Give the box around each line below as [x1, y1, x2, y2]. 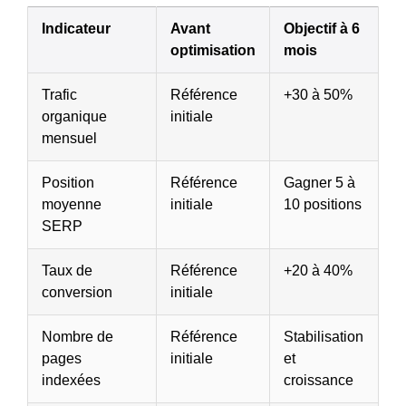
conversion [42, 284, 112, 300]
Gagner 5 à [284, 174, 355, 190]
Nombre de [42, 328, 113, 344]
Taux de [42, 262, 92, 278]
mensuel [42, 130, 97, 146]
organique [42, 108, 107, 124]
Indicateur [42, 20, 111, 36]
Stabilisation [284, 328, 363, 344]
